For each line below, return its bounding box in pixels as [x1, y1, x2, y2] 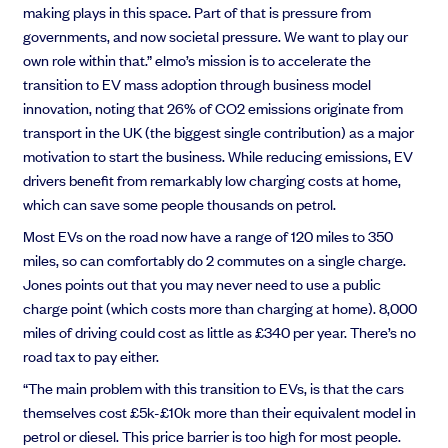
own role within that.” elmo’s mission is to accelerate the [23, 49, 372, 71]
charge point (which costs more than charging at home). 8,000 [23, 297, 418, 319]
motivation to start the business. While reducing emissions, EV [23, 145, 414, 167]
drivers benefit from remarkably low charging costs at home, [23, 169, 402, 191]
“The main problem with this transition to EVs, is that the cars [23, 377, 405, 399]
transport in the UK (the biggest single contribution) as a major [23, 121, 415, 143]
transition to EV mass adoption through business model [23, 73, 372, 95]
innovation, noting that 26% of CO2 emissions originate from [23, 97, 404, 119]
